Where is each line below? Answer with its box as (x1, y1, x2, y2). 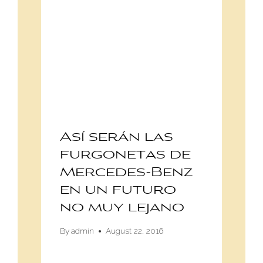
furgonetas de (59, 149, 191, 161)
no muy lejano (59, 202, 184, 214)
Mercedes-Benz (59, 167, 193, 179)
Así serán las (59, 131, 173, 144)
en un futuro (59, 184, 176, 197)
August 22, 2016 (105, 226, 163, 236)
